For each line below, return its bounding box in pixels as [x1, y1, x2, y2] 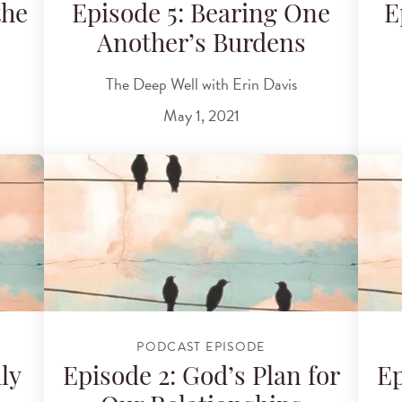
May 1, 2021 [162, 103, 240, 128]
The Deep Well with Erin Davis [105, 71, 297, 96]
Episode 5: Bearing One [72, 4, 330, 30]
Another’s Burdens [96, 33, 306, 59]
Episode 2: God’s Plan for [62, 366, 340, 392]
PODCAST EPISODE [136, 337, 266, 357]
